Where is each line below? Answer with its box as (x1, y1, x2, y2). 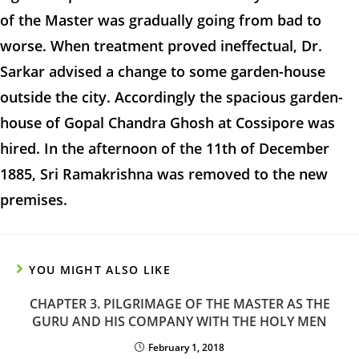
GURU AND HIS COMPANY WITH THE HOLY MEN (32, 313, 327, 330)
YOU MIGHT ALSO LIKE (29, 262, 171, 277)
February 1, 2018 (148, 341, 224, 354)
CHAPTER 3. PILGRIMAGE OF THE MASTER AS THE (29, 295, 330, 313)
